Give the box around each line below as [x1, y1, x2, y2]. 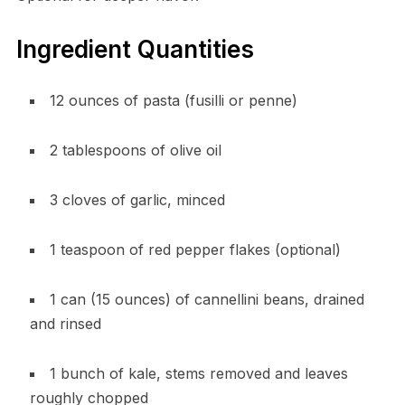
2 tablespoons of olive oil [49, 140, 221, 159]
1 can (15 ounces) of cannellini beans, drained [49, 289, 364, 308]
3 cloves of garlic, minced [49, 190, 225, 209]
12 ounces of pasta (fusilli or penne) [49, 90, 297, 109]
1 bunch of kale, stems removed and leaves [49, 363, 348, 382]
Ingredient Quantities [15, 34, 254, 63]
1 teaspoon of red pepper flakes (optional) [49, 240, 341, 259]
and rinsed [29, 314, 101, 333]
